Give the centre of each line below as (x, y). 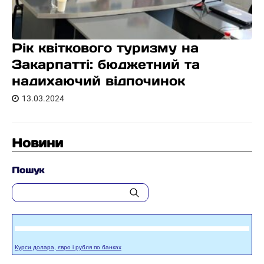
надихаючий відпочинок (98, 81)
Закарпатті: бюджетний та (106, 64)
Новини (37, 143)
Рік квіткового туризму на (105, 48)
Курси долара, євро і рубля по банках (68, 247)
